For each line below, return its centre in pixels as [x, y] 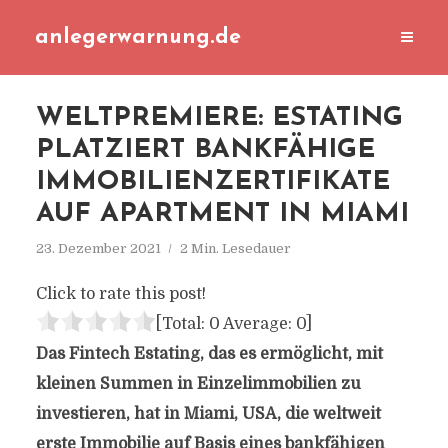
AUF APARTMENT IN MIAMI [222, 214]
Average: [257, 324]
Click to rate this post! [120, 294]
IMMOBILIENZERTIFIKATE [212, 182]
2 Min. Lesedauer [235, 248]
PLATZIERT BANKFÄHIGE [205, 150]
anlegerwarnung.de [138, 37]
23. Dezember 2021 [98, 248]
